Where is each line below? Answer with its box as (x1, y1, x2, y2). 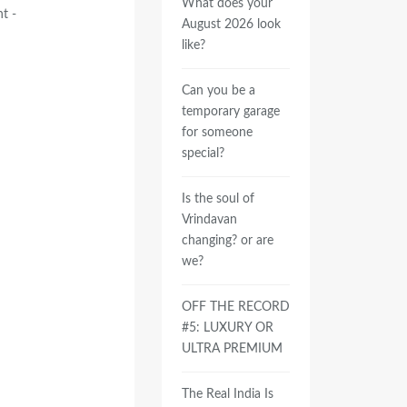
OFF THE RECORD (181, 301, 290, 313)
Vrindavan (181, 213, 237, 226)
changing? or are (181, 234, 273, 247)
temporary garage (181, 105, 280, 118)
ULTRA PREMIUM (181, 342, 283, 355)
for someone (181, 126, 253, 139)
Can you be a (181, 84, 255, 97)
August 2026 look (181, 18, 281, 31)
